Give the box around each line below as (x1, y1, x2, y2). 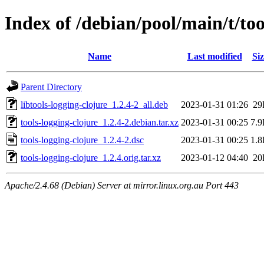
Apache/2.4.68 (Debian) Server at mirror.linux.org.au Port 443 (5, 180, 239, 190)
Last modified (187, 51, 242, 61)
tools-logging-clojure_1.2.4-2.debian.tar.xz (21, 117, 179, 127)
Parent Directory (21, 81, 82, 92)
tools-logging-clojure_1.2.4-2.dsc (21, 134, 144, 145)
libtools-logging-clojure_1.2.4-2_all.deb (21, 99, 168, 110)
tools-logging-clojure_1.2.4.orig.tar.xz (21, 152, 161, 163)
